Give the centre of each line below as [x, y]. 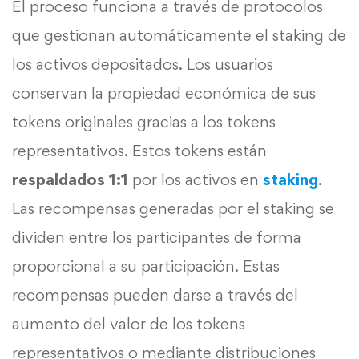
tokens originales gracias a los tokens [144, 122]
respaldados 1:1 [70, 180]
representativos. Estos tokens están [139, 151]
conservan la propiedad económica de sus [164, 93]
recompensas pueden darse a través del [155, 295]
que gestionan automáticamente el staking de [179, 36]
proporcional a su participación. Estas [146, 266]
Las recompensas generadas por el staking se [173, 209]
